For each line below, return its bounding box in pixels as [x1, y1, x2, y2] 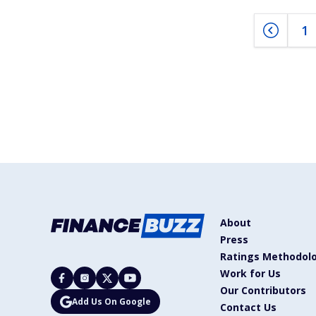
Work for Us [220, 267, 281, 281]
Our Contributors [220, 284, 306, 298]
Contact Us [220, 300, 276, 315]
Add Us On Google [72, 295, 151, 308]
